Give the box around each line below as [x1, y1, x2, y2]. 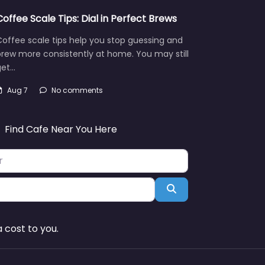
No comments [51, 85, 103, 95]
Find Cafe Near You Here [4, 122, 117, 136]
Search [175, 182, 209, 196]
